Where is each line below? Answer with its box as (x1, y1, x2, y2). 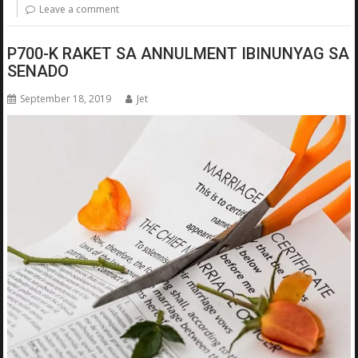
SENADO (7, 61, 70, 81)
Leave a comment (39, 2, 120, 17)
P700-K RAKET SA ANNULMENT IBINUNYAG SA (7, 43, 350, 63)
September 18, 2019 (20, 91, 112, 105)
